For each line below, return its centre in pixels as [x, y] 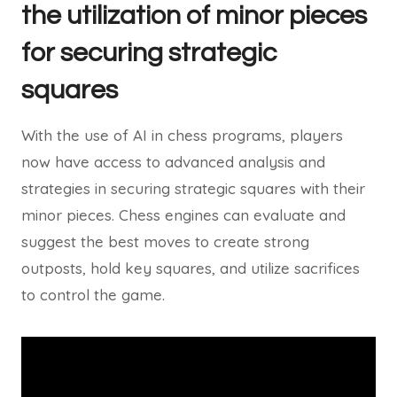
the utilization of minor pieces [194, 16]
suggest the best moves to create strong [165, 241]
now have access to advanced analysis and [173, 162]
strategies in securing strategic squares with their [193, 188]
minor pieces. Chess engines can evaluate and [183, 215]
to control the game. [93, 295]
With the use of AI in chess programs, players [182, 135]
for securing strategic [149, 53]
